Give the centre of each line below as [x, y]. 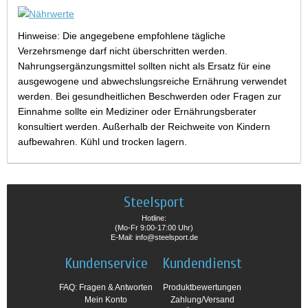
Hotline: [154, 218]
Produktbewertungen [202, 288]
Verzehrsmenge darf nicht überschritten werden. [123, 51]
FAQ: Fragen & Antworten [106, 288]
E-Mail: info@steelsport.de [154, 238]
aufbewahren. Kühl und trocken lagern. [102, 142]
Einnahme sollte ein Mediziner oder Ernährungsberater [137, 112]
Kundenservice [106, 264]
